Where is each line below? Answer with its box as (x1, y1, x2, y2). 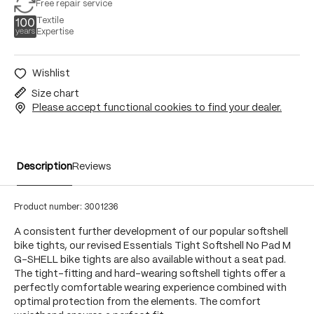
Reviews (72, 162, 111, 172)
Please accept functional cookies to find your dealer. (32, 103, 282, 113)
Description (17, 162, 72, 172)
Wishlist (32, 69, 70, 78)
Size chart (32, 89, 79, 99)
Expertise (36, 28, 74, 36)
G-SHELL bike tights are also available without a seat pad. (14, 255, 286, 265)
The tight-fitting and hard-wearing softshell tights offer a (14, 269, 285, 279)
